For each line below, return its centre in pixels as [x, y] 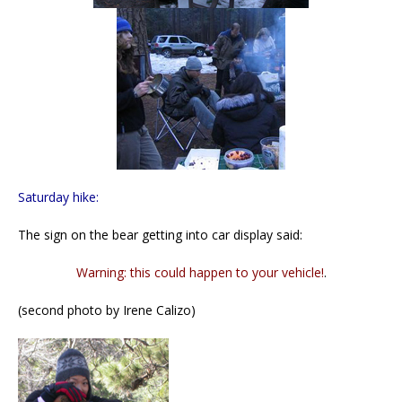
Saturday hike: [58, 197]
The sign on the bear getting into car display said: [160, 235]
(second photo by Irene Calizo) [107, 310]
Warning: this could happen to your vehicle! [200, 273]
